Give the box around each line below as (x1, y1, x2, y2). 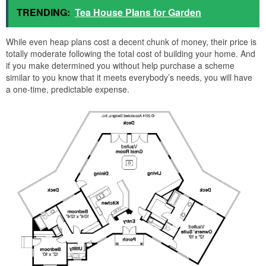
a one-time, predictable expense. (6, 83, 129, 95)
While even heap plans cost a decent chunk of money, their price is (6, 35, 256, 47)
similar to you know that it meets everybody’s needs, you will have (6, 71, 252, 83)
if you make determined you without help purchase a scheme (6, 59, 235, 71)
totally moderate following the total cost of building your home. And (6, 47, 255, 59)
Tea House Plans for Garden (75, 5, 201, 19)
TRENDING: (17, 5, 70, 19)
